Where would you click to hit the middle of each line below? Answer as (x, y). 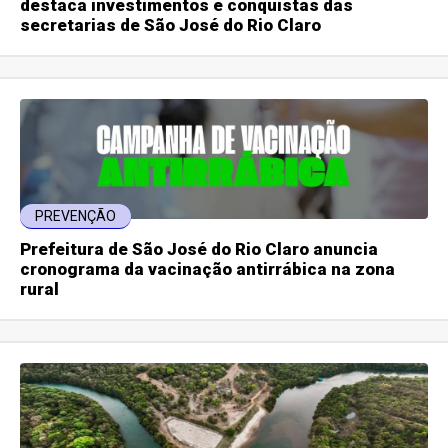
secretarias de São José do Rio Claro (171, 25)
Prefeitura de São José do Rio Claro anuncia (199, 249)
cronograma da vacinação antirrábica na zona (208, 269)
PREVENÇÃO (76, 216)
